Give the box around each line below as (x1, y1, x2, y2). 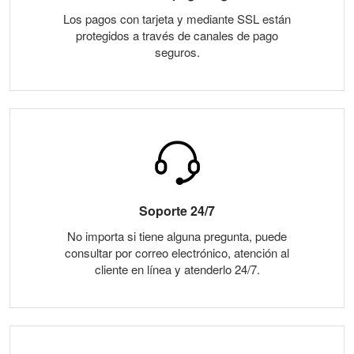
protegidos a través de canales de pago (76, 27, 278, 44)
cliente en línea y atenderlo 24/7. (94, 261, 260, 278)
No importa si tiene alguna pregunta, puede (67, 228, 287, 245)
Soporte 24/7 (139, 201, 215, 220)
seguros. (154, 43, 200, 61)
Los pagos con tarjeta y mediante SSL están (63, 10, 291, 28)
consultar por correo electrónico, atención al (65, 244, 289, 262)
